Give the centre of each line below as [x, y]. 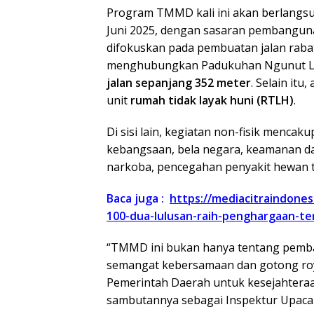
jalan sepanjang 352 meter [179, 83]
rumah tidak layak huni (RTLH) [212, 101]
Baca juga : [138, 199]
